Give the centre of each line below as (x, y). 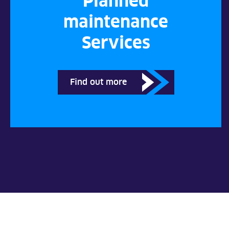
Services (116, 43)
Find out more (98, 82)
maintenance (116, 22)
